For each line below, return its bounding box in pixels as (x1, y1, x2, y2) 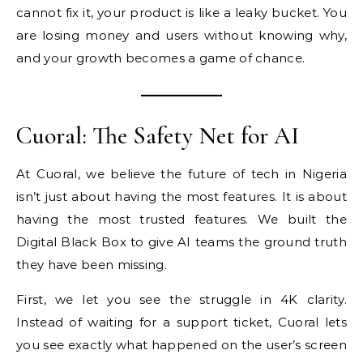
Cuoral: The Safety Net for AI (16, 121, 299, 151)
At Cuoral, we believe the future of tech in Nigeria (16, 166, 347, 181)
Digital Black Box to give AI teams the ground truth (16, 234, 347, 250)
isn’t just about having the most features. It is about (16, 189, 347, 204)
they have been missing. (16, 257, 167, 272)
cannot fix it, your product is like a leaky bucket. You (16, 5, 347, 20)
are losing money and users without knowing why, (16, 28, 347, 43)
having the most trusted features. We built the (16, 211, 347, 227)
